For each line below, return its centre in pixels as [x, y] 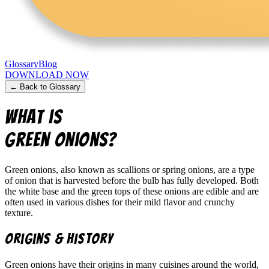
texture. [19, 213]
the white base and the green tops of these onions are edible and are [132, 191]
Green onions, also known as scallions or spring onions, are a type [130, 169]
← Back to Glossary [45, 87]
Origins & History [59, 238]
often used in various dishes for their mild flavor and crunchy [120, 202]
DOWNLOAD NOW [47, 75]
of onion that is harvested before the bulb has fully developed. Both [132, 180]
